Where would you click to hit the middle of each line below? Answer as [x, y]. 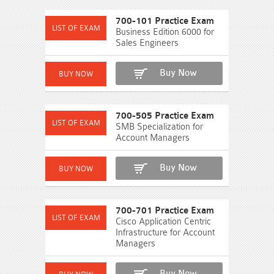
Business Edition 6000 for [165, 32]
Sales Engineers [147, 43]
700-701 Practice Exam [165, 211]
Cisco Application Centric [163, 222]
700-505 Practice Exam [165, 116]
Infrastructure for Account [165, 233]
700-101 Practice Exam [165, 21]
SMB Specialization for [159, 127]
